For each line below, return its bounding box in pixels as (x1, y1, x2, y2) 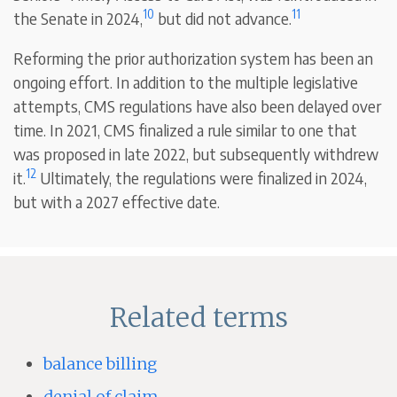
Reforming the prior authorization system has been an (13, 48, 374, 69)
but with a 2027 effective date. (13, 191, 221, 213)
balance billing (43, 354, 157, 375)
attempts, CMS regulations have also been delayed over (13, 96, 382, 117)
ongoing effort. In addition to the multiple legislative (13, 72, 359, 93)
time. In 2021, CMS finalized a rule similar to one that (13, 120, 358, 141)
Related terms (109, 300, 288, 335)
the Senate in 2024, (13, 8, 144, 29)
